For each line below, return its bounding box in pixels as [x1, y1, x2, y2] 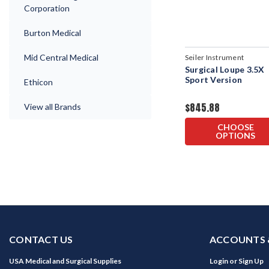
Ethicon [24, 77, 53, 87]
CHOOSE [217, 121, 254, 132]
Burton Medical [24, 28, 81, 38]
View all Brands [24, 101, 81, 112]
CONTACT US [9, 233, 73, 245]
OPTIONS [216, 130, 256, 141]
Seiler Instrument [184, 52, 244, 62]
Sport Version [184, 74, 243, 85]
